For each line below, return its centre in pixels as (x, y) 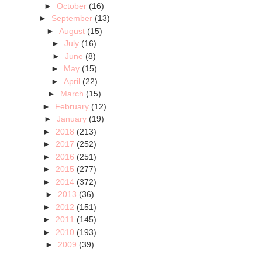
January (72, 119)
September (72, 18)
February (72, 106)
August (72, 31)
